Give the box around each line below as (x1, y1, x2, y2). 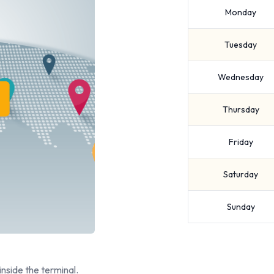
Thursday (222, 104, 259, 115)
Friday (228, 136, 253, 147)
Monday (225, 7, 256, 18)
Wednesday (218, 72, 264, 83)
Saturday (223, 169, 258, 180)
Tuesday (224, 39, 257, 50)
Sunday (226, 201, 255, 212)
